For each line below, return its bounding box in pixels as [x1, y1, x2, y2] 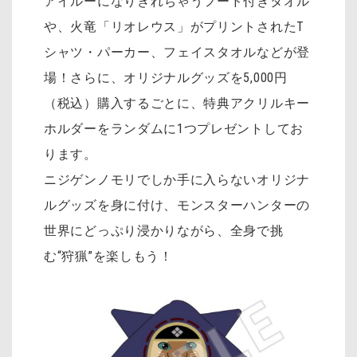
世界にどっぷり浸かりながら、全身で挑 [44, 223, 284, 239]
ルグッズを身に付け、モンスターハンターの [44, 198, 310, 214]
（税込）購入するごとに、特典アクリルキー [44, 96, 310, 112]
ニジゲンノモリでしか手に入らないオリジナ [44, 172, 310, 188]
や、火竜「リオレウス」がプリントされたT [44, 19, 304, 35]
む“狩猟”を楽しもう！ [44, 249, 173, 265]
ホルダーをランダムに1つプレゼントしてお [44, 121, 304, 137]
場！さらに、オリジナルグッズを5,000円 [44, 70, 288, 86]
